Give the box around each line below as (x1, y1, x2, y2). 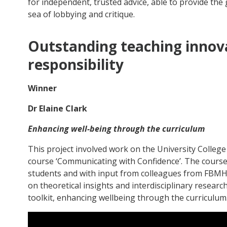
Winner (27, 83, 57, 94)
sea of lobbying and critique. (27, 8, 137, 20)
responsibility (27, 54, 124, 74)
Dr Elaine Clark (27, 103, 87, 115)
